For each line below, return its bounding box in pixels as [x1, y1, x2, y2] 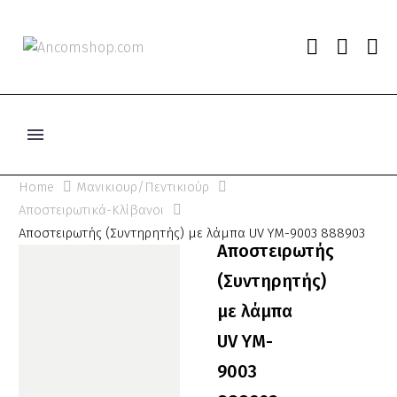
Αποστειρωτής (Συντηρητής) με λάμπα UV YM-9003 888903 [19, 225, 365, 242]
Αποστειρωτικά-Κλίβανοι [19, 202, 164, 219]
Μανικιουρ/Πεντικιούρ [76, 179, 209, 196]
